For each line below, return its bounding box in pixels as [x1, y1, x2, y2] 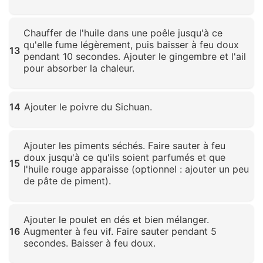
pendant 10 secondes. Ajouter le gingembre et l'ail [23, 50, 246, 63]
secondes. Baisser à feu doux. [23, 237, 156, 249]
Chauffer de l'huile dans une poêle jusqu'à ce [23, 27, 222, 39]
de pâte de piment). [23, 175, 111, 187]
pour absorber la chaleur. [23, 62, 134, 75]
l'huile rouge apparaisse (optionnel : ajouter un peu [23, 163, 249, 176]
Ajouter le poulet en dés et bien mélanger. [23, 214, 209, 226]
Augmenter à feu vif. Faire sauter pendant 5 [23, 225, 217, 238]
